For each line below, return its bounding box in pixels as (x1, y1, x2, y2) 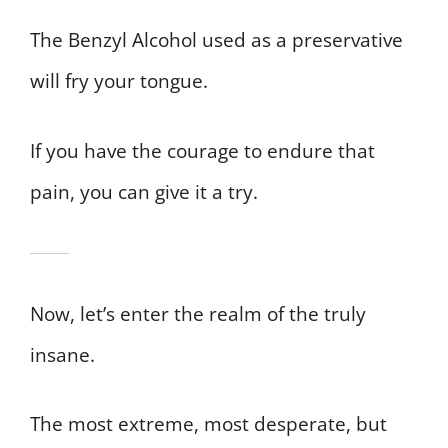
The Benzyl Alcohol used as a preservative (30, 27, 403, 54)
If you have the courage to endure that (30, 137, 375, 164)
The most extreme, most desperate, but (30, 411, 387, 438)
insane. (30, 341, 95, 368)
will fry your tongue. (30, 68, 208, 95)
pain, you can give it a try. (30, 178, 258, 205)
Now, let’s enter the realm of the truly (30, 300, 366, 327)
